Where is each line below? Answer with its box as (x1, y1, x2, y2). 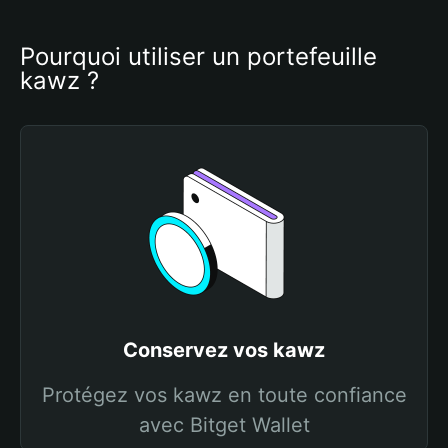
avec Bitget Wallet (138, 413, 310, 437)
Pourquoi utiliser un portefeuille (20, 42, 377, 71)
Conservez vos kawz (123, 338, 325, 362)
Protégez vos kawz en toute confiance (41, 383, 407, 407)
